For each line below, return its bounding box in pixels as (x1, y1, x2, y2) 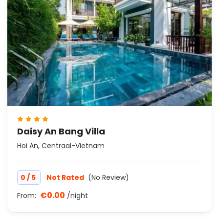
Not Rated (46, 173, 86, 183)
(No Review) (88, 173, 129, 183)
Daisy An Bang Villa (17, 125, 105, 138)
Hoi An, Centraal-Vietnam (17, 141, 105, 151)
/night (67, 191, 88, 201)
